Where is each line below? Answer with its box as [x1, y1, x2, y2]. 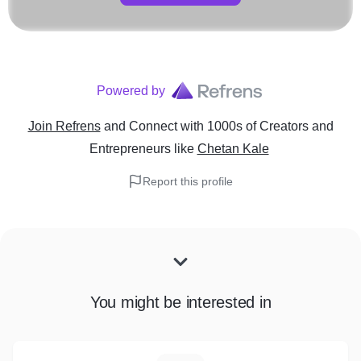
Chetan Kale [197, 142, 269, 156]
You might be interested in [89, 293, 272, 311]
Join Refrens [27, 119, 101, 133]
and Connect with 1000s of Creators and [103, 119, 334, 133]
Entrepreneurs [89, 142, 171, 156]
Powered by [96, 84, 165, 98]
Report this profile [143, 175, 233, 188]
